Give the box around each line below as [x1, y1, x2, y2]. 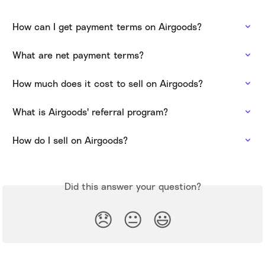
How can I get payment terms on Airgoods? [12, 21, 202, 33]
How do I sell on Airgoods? [12, 134, 128, 147]
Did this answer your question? [64, 180, 201, 193]
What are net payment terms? [12, 49, 144, 62]
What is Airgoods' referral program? [12, 106, 168, 118]
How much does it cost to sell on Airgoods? [12, 77, 203, 90]
